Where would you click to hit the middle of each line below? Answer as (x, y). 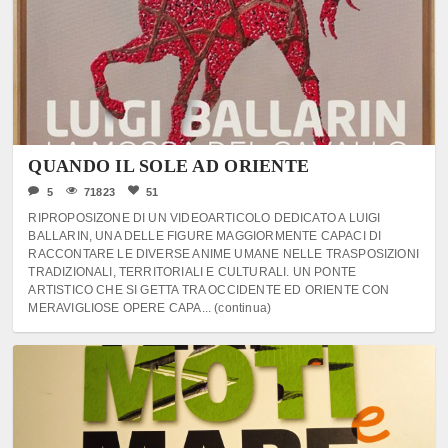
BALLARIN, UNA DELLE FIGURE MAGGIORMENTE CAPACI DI (205, 236)
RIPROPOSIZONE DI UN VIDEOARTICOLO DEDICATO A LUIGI (204, 218)
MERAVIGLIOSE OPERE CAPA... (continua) (150, 308)
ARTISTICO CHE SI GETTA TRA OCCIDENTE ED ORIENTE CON (209, 290)
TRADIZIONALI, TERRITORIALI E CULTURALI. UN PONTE (192, 272)
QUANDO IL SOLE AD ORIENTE (169, 166)
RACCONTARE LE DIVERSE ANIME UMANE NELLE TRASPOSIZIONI (223, 254)
